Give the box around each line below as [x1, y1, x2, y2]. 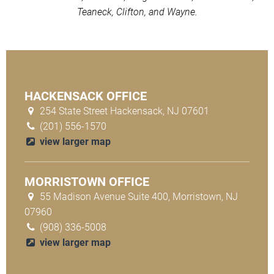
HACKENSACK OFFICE [24, 88, 147, 103]
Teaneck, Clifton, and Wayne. [76, 6, 198, 18]
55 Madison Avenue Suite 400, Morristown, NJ [37, 190, 238, 202]
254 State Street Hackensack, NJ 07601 [37, 105, 209, 117]
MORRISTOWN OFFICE [24, 174, 149, 189]
